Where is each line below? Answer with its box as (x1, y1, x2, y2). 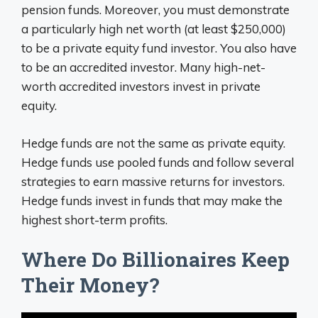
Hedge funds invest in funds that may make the (21, 192, 283, 208)
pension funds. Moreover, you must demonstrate (21, 2, 290, 18)
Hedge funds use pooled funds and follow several (21, 154, 294, 170)
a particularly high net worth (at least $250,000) (21, 21, 286, 37)
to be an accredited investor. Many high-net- (21, 60, 265, 75)
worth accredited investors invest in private (21, 79, 261, 94)
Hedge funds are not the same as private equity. (21, 135, 285, 150)
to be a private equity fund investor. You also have (21, 40, 297, 56)
